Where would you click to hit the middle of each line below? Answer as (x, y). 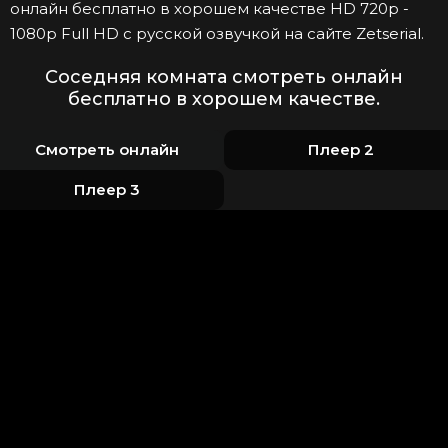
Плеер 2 (341, 150)
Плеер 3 (107, 190)
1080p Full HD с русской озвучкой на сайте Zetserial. (217, 34)
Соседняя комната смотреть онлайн (224, 77)
